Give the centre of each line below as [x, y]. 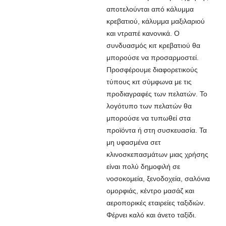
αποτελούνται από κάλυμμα [150, 9]
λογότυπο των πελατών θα [149, 106]
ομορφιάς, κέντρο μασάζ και [150, 191]
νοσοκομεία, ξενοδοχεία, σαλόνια [158, 179]
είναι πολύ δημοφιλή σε [143, 166]
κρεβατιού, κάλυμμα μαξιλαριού [155, 21]
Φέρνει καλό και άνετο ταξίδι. [151, 215]
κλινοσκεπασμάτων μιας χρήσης [157, 154]
